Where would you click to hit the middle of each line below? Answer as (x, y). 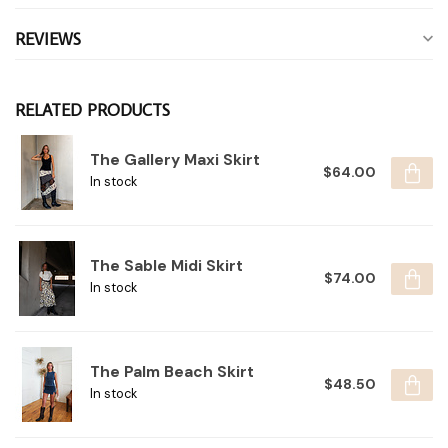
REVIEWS (48, 39)
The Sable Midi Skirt (166, 266)
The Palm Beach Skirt (172, 372)
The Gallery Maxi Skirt (175, 160)
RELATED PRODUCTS (92, 110)
